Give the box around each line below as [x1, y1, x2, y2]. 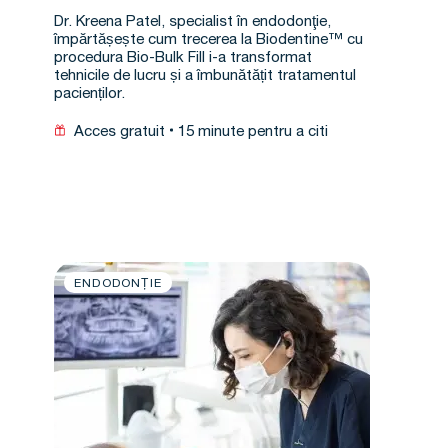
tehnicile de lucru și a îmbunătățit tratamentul [54, 69, 356, 84]
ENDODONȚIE [74, 278, 162, 290]
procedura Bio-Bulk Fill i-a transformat [54, 51, 312, 66]
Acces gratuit [74, 125, 165, 140]
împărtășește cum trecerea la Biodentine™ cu [54, 33, 363, 48]
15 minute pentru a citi [178, 125, 328, 140]
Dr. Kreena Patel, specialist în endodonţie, [54, 15, 331, 30]
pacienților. [54, 87, 125, 102]
